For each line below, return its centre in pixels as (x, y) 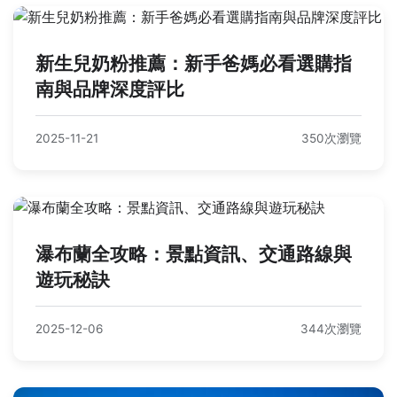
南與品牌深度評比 (110, 90)
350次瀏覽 (331, 139)
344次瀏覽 (331, 329)
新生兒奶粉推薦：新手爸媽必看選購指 (194, 64)
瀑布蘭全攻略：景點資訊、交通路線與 (194, 254)
